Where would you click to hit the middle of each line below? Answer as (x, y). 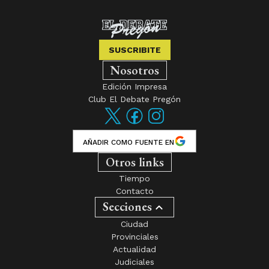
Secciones (127, 206)
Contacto (134, 191)
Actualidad (134, 249)
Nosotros (134, 70)
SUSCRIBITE (134, 50)
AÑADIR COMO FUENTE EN (128, 142)
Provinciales (134, 236)
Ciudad (134, 224)
